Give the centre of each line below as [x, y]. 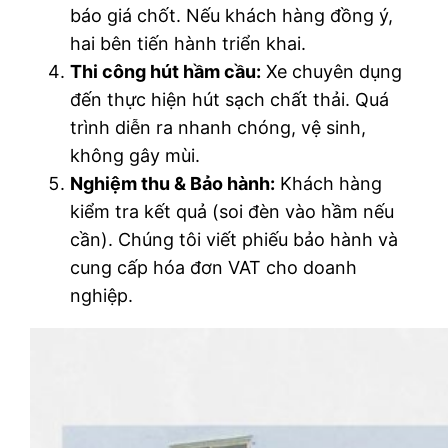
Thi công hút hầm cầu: [166, 72]
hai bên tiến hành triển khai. [188, 44]
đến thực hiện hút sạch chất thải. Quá [230, 100]
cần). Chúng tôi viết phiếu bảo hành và [234, 240]
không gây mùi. [135, 156]
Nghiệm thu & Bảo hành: [173, 184]
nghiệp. [102, 296]
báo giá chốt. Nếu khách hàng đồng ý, [232, 16]
